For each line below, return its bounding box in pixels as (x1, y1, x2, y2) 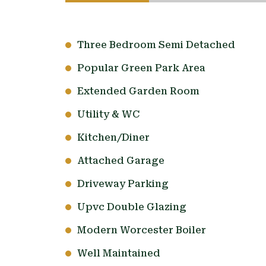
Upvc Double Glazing (77, 201, 186, 213)
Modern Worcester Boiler (77, 224, 206, 236)
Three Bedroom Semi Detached (77, 39, 235, 51)
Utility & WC (77, 109, 140, 121)
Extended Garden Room (77, 85, 199, 97)
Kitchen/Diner (77, 132, 150, 144)
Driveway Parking (77, 178, 169, 190)
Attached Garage (77, 155, 164, 167)
